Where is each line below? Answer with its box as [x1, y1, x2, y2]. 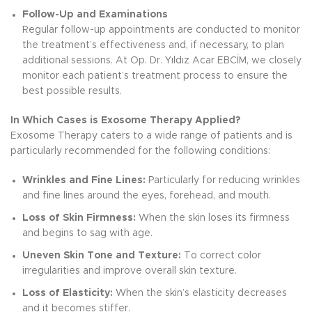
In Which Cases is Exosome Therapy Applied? [10, 116, 240, 125]
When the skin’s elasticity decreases [113, 288, 287, 298]
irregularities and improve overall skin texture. [22, 266, 237, 276]
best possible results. [22, 86, 122, 96]
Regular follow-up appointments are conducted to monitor [22, 25, 300, 35]
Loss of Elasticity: [22, 288, 113, 298]
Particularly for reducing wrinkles [146, 175, 300, 185]
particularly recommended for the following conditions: [10, 146, 270, 156]
